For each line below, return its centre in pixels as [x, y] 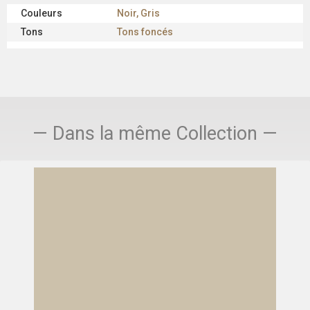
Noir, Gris [138, 13]
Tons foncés [145, 32]
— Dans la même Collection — [155, 134]
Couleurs [42, 13]
